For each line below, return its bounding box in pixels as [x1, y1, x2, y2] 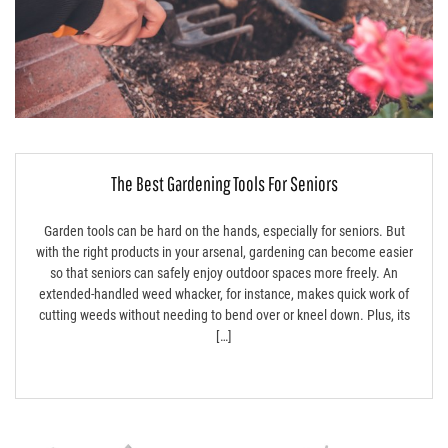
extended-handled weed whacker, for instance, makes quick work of [39, 285, 409, 302]
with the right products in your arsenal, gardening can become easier [35, 243, 413, 260]
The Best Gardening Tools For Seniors [110, 171, 338, 195]
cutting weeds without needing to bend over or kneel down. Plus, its [38, 306, 410, 323]
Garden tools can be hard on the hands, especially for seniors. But [43, 222, 405, 239]
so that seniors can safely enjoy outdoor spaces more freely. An [50, 264, 398, 281]
